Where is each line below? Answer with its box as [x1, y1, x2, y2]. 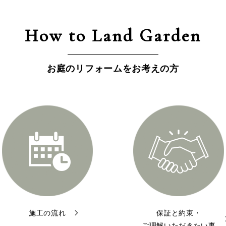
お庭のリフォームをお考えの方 [47, 64, 179, 74]
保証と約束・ [156, 208, 201, 218]
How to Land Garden [25, 25, 201, 47]
